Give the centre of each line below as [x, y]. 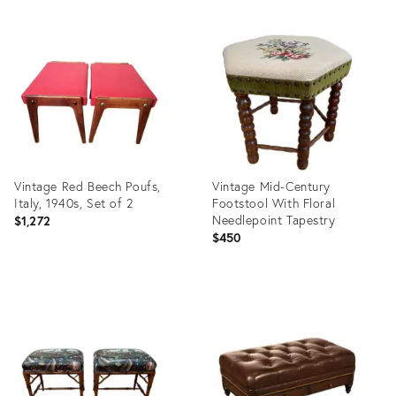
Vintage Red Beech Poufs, [88, 186]
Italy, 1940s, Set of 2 [74, 203]
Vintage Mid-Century [272, 186]
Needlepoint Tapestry [274, 220]
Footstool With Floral [274, 203]
